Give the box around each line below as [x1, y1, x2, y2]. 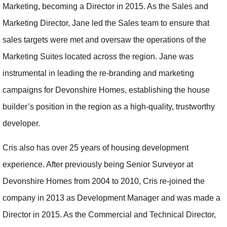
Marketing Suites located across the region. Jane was [3, 52, 194, 61]
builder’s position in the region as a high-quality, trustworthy [3, 102, 215, 111]
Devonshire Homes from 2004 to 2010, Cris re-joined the [3, 176, 205, 185]
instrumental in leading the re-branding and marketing [3, 69, 194, 78]
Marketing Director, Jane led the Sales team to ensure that [3, 19, 209, 28]
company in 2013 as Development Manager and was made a [3, 193, 220, 202]
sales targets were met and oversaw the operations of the [3, 35, 206, 45]
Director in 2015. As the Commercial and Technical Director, [3, 210, 216, 219]
